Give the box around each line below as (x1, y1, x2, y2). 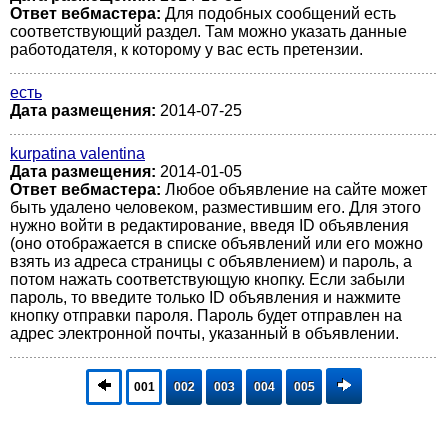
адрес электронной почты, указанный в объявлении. (10, 325, 399, 342)
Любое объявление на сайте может (165, 181, 427, 198)
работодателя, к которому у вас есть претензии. (10, 41, 363, 58)
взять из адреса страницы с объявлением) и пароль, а (10, 253, 412, 270)
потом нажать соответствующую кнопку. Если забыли (10, 271, 405, 288)
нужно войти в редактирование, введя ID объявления (10, 217, 409, 234)
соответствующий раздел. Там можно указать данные (10, 23, 407, 40)
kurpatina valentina (10, 145, 145, 162)
